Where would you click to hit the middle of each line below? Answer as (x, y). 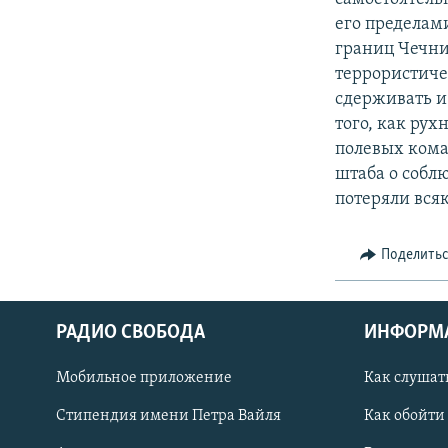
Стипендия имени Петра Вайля (168, 415)
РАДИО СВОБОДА (130, 332)
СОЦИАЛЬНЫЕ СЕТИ (77, 386)
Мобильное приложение (144, 377)
